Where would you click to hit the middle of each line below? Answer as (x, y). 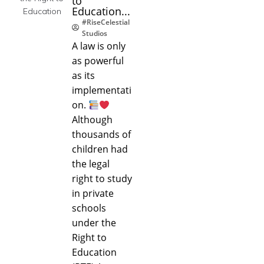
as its (83, 75)
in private (93, 193)
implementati (102, 90)
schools (89, 208)
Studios (95, 33)
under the (94, 222)
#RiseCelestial (106, 22)
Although (92, 119)
